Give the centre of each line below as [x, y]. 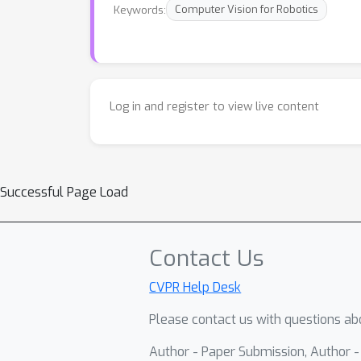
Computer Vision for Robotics [247, 9]
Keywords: [140, 9]
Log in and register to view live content [214, 107]
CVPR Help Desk [195, 287]
